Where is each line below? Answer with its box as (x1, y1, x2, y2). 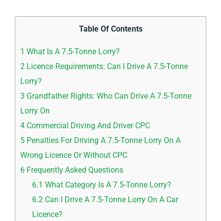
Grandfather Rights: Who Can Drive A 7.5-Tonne (25, 91, 191, 101)
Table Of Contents (78, 24, 143, 34)
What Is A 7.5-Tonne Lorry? (25, 46, 120, 56)
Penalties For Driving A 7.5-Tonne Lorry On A (25, 135, 181, 145)
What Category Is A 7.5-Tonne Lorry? (43, 180, 172, 189)
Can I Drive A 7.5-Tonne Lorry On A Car (43, 194, 179, 204)
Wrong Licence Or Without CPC (20, 150, 127, 160)
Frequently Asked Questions (25, 165, 123, 175)
